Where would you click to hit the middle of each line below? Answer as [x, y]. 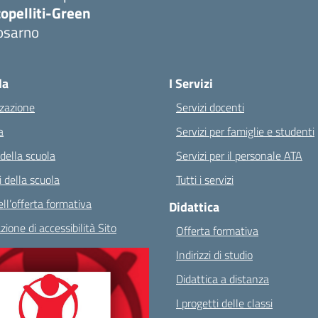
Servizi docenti [210, 107]
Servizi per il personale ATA [239, 155]
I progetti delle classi [224, 303]
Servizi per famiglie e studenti [245, 131]
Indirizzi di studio [214, 255]
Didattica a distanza [223, 279]
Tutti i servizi [205, 180]
